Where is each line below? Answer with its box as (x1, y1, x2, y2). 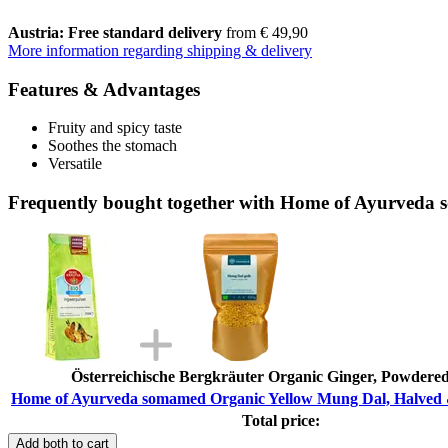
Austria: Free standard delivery (8, 23, 222, 41)
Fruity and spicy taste (48, 119, 182, 137)
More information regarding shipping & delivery (8, 41, 312, 59)
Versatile (48, 155, 102, 173)
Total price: (242, 411, 320, 429)
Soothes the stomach (48, 137, 177, 155)
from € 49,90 (222, 23, 308, 41)
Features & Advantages (8, 78, 200, 100)
